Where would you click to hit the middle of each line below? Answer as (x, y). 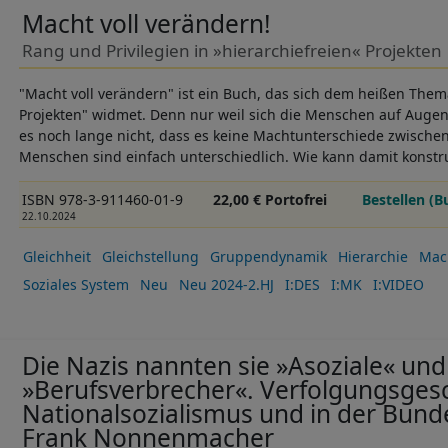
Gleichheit (56, 256)
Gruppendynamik (268, 256)
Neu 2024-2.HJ (226, 284)
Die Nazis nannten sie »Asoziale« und (233, 366)
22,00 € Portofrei (270, 200)
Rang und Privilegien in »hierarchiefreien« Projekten (231, 51)
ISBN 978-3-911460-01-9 (102, 200)
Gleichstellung (150, 256)
